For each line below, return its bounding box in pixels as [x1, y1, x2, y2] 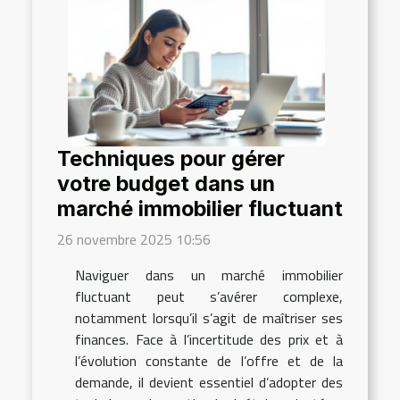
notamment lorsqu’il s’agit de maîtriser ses [75, 307, 343, 329]
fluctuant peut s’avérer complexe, [75, 286, 343, 308]
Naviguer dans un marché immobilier [75, 264, 343, 287]
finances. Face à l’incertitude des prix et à [75, 329, 343, 351]
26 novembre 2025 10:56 [57, 229, 211, 251]
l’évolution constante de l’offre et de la [75, 350, 343, 372]
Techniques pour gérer [57, 146, 285, 172]
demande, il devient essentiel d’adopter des [75, 371, 343, 394]
